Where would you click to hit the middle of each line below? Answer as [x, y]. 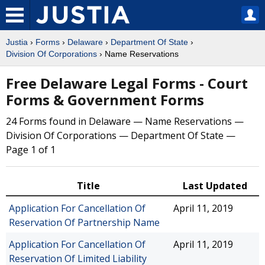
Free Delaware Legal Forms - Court [127, 83]
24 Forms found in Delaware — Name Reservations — [125, 121]
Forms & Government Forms [105, 100]
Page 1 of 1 [31, 150]
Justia [17, 42]
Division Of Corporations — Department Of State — [121, 135]
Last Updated [215, 186]
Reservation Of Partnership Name [84, 222]
